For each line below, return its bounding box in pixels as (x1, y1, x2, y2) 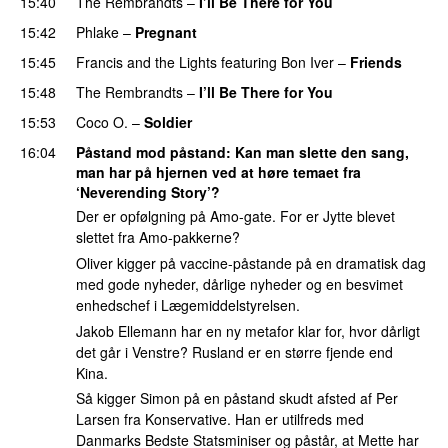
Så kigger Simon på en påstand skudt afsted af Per (76, 388, 398, 409)
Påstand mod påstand (76, 141, 226, 162)
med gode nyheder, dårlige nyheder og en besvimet (76, 274, 403, 295)
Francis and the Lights (76, 51, 217, 72)
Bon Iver (281, 51, 334, 72)
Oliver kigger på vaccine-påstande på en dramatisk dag (76, 253, 426, 274)
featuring (221, 51, 277, 72)
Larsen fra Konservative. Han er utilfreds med (76, 409, 364, 430)
